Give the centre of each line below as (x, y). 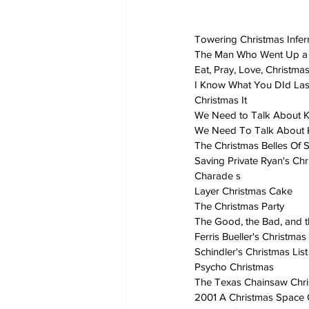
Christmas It (221, 100)
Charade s (218, 176)
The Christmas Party (239, 206)
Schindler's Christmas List (251, 252)
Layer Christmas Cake (243, 191)
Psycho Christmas (234, 267)
